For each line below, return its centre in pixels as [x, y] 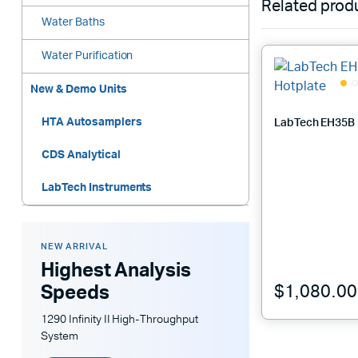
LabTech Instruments [97, 188]
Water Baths [73, 23]
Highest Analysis [116, 271]
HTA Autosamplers [92, 123]
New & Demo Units [79, 90]
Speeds [75, 294]
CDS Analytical [81, 155]
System [60, 336]
